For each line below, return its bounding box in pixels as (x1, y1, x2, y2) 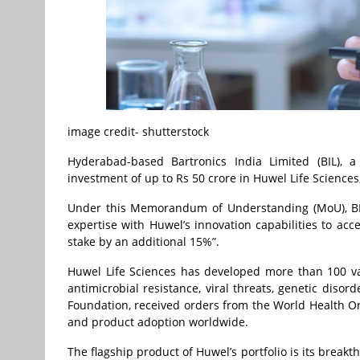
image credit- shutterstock (67, 124, 209, 140)
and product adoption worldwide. (67, 314, 248, 330)
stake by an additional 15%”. (67, 234, 223, 250)
